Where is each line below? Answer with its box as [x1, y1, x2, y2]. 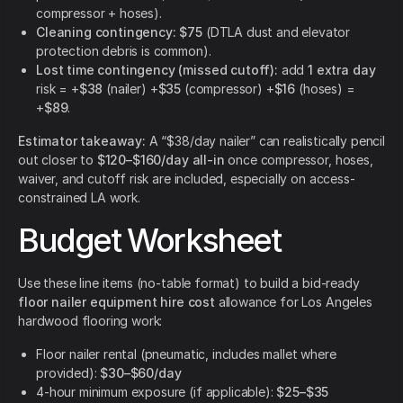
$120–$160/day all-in [96, 152, 225, 168]
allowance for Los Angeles [214, 294, 372, 310]
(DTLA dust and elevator [202, 24, 351, 40]
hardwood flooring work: [18, 313, 163, 329]
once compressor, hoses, [224, 152, 373, 168]
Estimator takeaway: [18, 133, 146, 149]
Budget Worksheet [18, 220, 281, 261]
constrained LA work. [18, 190, 140, 206]
